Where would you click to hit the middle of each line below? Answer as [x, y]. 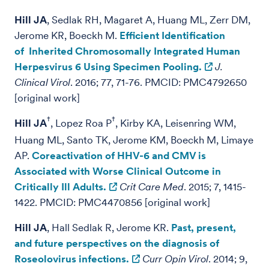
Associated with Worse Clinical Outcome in [118, 171]
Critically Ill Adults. [60, 187]
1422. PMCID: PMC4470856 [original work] [112, 202]
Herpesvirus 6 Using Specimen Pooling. [108, 67]
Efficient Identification [172, 35]
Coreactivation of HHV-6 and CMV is [119, 156]
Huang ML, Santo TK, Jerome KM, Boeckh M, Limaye [134, 140]
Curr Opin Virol [175, 259]
